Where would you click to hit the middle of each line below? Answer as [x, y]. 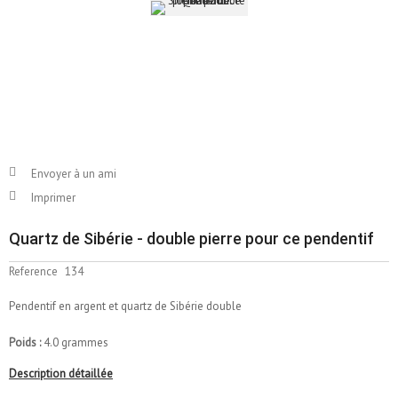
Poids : [26, 342]
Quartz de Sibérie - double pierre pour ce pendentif [191, 238]
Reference [33, 271]
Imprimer [53, 197]
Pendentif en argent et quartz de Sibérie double [125, 306]
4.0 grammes [76, 342]
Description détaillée [61, 373]
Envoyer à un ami [74, 173]
